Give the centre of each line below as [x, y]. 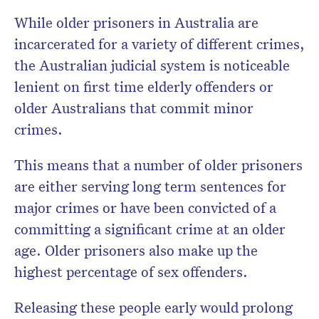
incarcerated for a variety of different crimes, [159, 44]
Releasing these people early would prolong [153, 307]
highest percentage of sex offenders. [131, 272]
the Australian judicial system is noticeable [152, 65]
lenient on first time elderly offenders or [144, 87]
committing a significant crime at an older [150, 229]
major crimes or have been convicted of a [145, 208]
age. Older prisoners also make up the [136, 250]
